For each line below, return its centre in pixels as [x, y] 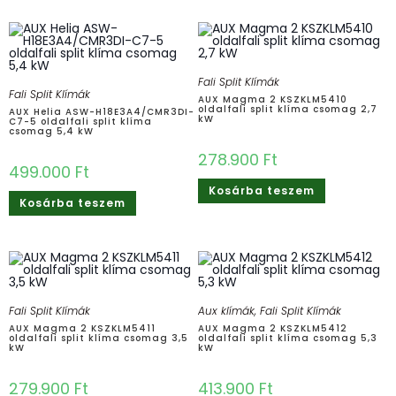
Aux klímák [226, 310]
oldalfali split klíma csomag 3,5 [99, 338]
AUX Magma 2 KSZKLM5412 [273, 328]
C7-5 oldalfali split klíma [80, 121]
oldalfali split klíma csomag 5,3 [288, 338]
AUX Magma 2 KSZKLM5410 [273, 99]
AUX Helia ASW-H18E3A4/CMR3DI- [102, 111]
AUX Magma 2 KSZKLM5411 [82, 328]
